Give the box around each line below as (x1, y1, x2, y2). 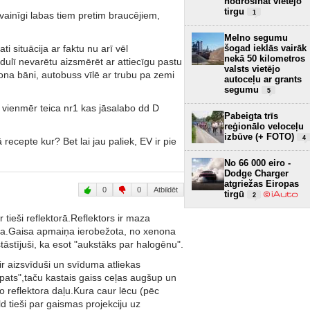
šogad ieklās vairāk (224, 42, 307, 53)
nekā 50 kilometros (224, 53, 305, 64)
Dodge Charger (224, 167, 289, 179)
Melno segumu (224, 32, 288, 43)
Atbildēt (154, 185, 178, 194)
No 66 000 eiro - (224, 157, 291, 168)
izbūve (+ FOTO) (224, 131, 297, 142)
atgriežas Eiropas (224, 178, 299, 189)
